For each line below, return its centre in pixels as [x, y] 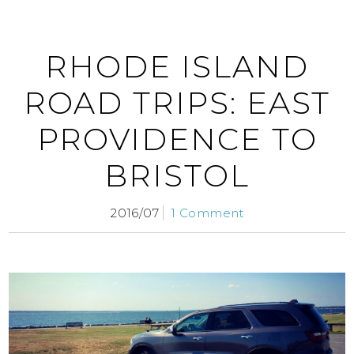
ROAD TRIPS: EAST [177, 104]
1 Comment [207, 213]
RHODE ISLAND [177, 67]
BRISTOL [177, 176]
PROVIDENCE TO [177, 140]
